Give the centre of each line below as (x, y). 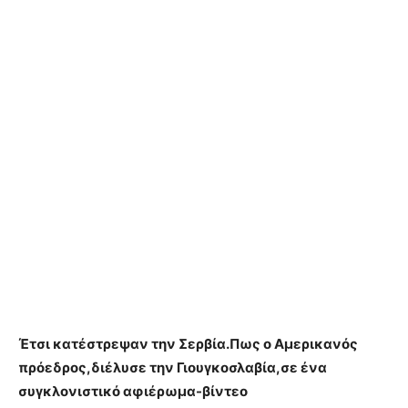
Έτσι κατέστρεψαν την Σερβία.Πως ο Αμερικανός (188, 344)
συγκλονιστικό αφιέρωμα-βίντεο (133, 392)
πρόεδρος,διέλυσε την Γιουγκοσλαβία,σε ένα (173, 368)
